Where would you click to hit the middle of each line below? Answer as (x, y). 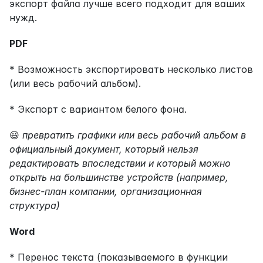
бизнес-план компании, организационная (106, 191)
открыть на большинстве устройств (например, (119, 177)
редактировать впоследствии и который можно (120, 163)
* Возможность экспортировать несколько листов (131, 69)
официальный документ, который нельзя (104, 149)
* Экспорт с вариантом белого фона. (98, 109)
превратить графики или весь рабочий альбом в (134, 135)
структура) (35, 205)
